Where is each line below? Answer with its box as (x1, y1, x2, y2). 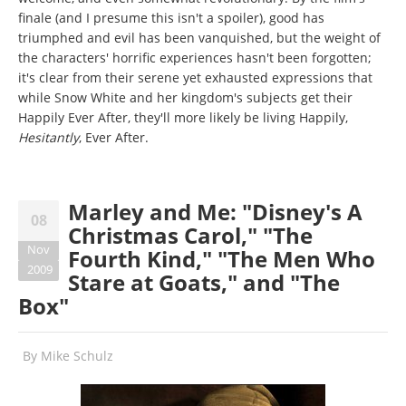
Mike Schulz (41, 346, 113, 364)
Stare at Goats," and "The (68, 266, 340, 297)
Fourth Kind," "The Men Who (68, 243, 375, 274)
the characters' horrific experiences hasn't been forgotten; (18, 48, 372, 66)
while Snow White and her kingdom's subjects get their (18, 88, 353, 106)
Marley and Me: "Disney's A (68, 196, 362, 227)
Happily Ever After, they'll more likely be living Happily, (18, 108, 348, 126)
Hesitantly (18, 128, 79, 146)
